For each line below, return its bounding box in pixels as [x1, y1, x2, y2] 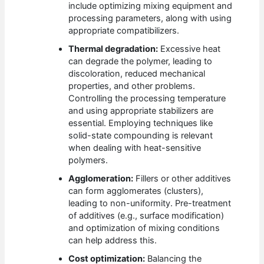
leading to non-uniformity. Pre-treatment [68, 197, 232, 209]
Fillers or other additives [133, 173, 232, 184]
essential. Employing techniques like [68, 117, 213, 128]
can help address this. [68, 235, 157, 246]
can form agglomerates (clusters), [68, 185, 204, 196]
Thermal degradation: [68, 43, 159, 54]
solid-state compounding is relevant [68, 130, 213, 141]
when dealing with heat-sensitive [68, 142, 202, 153]
